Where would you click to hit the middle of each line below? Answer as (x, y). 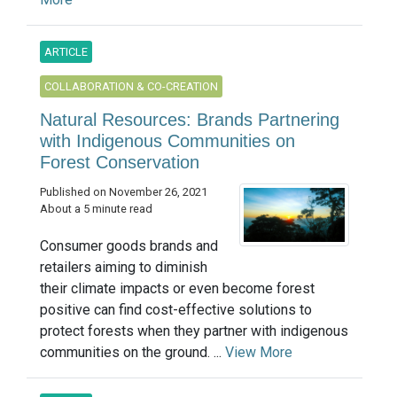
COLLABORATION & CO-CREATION (131, 87)
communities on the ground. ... (132, 352)
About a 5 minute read (96, 209)
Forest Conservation (120, 163)
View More (259, 352)
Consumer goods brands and (129, 245)
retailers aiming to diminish (124, 267)
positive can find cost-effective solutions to (176, 309)
